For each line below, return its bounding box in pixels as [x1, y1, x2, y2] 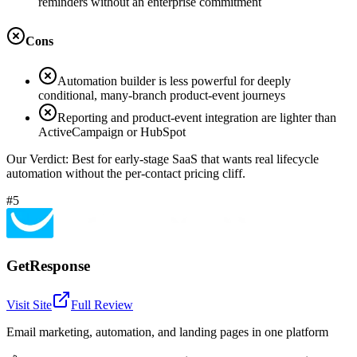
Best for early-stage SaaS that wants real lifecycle [72, 151, 319, 166]
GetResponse [6, 257, 90, 275]
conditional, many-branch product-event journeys [38, 88, 285, 102]
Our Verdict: [6, 151, 72, 166]
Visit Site [6, 298, 52, 312]
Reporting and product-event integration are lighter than [57, 110, 336, 124]
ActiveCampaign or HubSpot [38, 124, 186, 139]
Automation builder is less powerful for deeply [57, 73, 291, 88]
